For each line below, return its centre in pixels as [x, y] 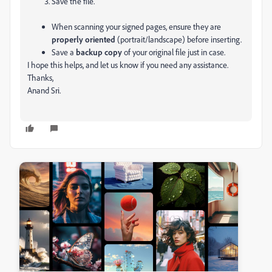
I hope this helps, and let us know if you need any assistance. [128, 65]
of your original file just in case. [174, 52]
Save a [64, 52]
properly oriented [83, 39]
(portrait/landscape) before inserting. [178, 39]
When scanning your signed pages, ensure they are [136, 26]
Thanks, [40, 77]
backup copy [99, 52]
